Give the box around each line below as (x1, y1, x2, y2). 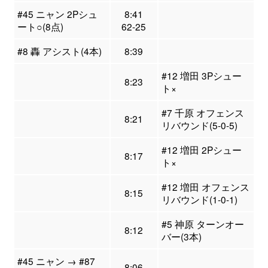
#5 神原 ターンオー (161, 217, 244, 230)
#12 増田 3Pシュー (161, 68, 242, 82)
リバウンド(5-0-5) (161, 118, 237, 132)
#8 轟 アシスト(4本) (17, 44, 102, 57)
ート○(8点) (17, 19, 63, 33)
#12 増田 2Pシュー (161, 142, 242, 156)
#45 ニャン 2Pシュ (17, 7, 98, 20)
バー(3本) (161, 229, 202, 243)
